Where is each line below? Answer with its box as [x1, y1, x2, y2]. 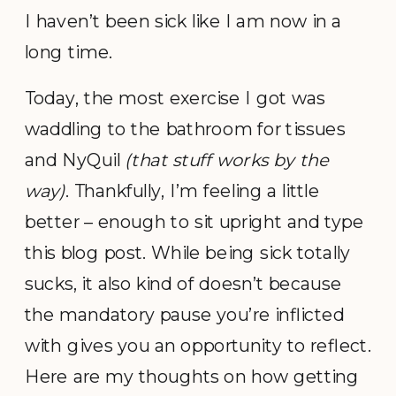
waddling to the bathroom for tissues [25, 117, 346, 141]
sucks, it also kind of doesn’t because [25, 271, 342, 295]
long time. [25, 41, 113, 64]
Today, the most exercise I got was [25, 86, 326, 110]
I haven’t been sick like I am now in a [25, 10, 342, 33]
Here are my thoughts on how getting [25, 364, 360, 388]
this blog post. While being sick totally [25, 240, 351, 264]
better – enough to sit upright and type [25, 209, 364, 233]
